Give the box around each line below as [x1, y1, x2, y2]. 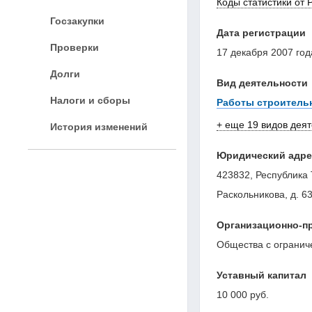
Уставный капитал [217, 269, 306, 281]
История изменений [50, 120, 148, 132]
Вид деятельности [217, 77, 308, 88]
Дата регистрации [217, 26, 306, 38]
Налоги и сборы [50, 94, 130, 106]
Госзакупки [50, 15, 104, 26]
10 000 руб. [217, 288, 269, 300]
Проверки [50, 41, 99, 53]
